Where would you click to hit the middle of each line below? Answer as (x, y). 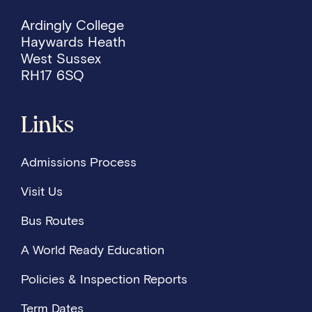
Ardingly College (77, 25)
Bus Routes (53, 221)
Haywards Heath (73, 42)
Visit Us (42, 192)
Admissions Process (79, 162)
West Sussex (65, 58)
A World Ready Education (93, 250)
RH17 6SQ (53, 75)
